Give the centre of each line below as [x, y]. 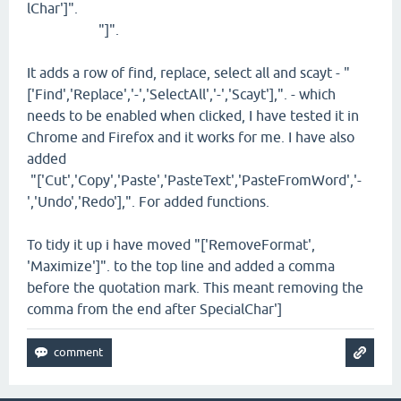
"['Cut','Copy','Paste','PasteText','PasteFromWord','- [194, 180]
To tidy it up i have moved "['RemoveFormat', [171, 245]
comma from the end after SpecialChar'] [154, 309]
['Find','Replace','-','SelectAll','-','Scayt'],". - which [181, 94]
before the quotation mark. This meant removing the [195, 288]
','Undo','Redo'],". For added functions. [148, 202]
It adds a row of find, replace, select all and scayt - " [188, 73]
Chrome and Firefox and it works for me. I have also [191, 137]
